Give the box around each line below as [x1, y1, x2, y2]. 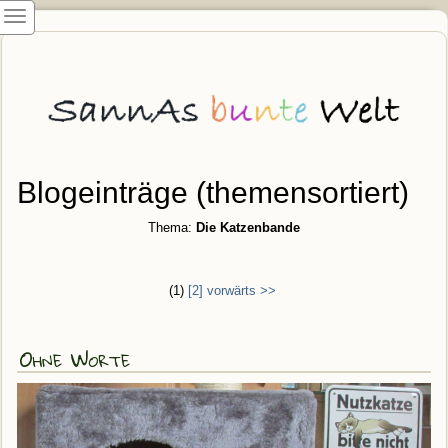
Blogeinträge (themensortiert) [17, 175, 409, 209]
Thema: [148, 219, 196, 235]
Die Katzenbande [196, 219, 300, 235]
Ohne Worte [20, 337, 130, 379]
